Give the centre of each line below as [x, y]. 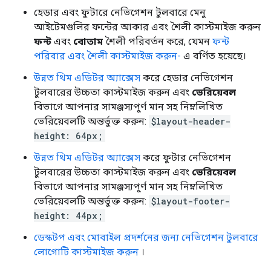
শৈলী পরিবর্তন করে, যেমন [158, 41]
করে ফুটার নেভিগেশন [186, 157]
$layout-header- [191, 121]
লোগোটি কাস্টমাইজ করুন [86, 252]
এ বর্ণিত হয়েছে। [214, 56]
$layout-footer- [191, 201]
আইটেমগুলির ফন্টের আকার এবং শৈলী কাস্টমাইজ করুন [147, 27]
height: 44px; [68, 215]
